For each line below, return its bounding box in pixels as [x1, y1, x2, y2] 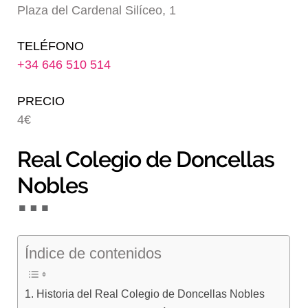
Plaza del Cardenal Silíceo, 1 [17, 3, 177, 17]
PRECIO [17, 93, 65, 108]
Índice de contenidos [25, 244, 162, 262]
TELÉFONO [17, 39, 85, 54]
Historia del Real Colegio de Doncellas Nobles [36, 287, 265, 300]
